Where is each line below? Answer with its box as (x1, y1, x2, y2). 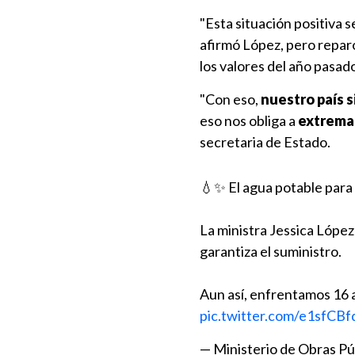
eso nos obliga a (200, 112, 298, 129)
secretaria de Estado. (200, 133, 330, 151)
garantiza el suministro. (200, 242, 342, 260)
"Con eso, (200, 90, 261, 108)
